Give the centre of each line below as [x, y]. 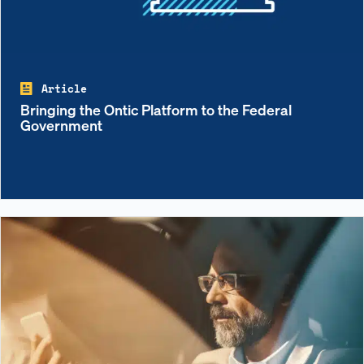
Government [61, 125]
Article [64, 89]
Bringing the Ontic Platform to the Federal [156, 110]
